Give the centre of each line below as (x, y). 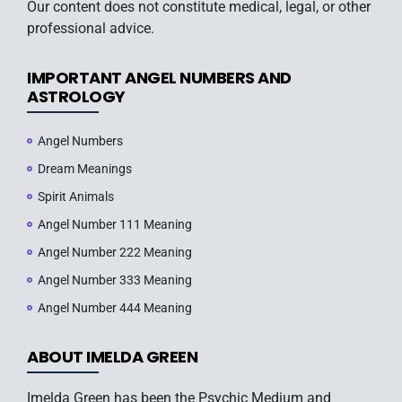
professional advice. (91, 28)
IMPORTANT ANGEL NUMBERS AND (159, 77)
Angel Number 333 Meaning (115, 280)
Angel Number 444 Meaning (115, 307)
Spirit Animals (76, 196)
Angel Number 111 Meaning (115, 224)
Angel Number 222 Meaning (115, 252)
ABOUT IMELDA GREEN (112, 356)
